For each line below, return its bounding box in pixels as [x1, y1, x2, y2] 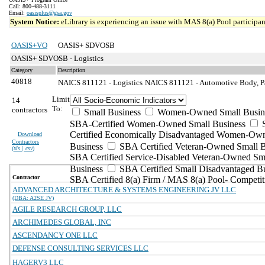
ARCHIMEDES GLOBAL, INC [12, 218, 111, 227]
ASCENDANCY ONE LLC [12, 231, 98, 240]
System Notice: [10, 17, 61, 26]
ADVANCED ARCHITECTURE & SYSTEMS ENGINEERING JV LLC [12, 185, 236, 194]
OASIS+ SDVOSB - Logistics [11, 54, 104, 63]
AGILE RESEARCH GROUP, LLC [12, 205, 122, 214]
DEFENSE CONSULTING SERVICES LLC [12, 244, 148, 253]
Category [11, 67, 33, 73]
